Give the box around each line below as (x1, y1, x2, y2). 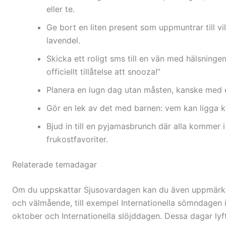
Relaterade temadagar (12, 159, 97, 170)
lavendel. (46, 35, 80, 46)
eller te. (46, 4, 75, 15)
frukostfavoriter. (46, 134, 108, 145)
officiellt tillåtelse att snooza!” (46, 67, 160, 77)
